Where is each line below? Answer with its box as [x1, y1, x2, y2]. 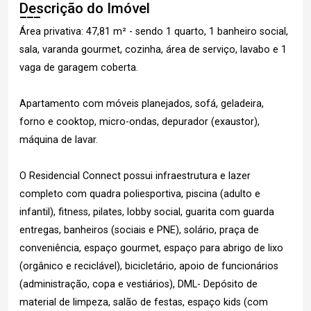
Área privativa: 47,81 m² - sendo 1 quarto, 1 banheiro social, [19, 26, 288, 38]
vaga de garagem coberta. [19, 62, 138, 74]
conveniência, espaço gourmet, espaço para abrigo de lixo [19, 242, 283, 255]
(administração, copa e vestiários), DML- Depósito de [19, 278, 258, 291]
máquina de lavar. [19, 134, 98, 146]
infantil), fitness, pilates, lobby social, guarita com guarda [19, 206, 274, 219]
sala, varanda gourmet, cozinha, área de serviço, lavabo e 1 [19, 44, 287, 56]
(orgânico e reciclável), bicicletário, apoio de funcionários [19, 260, 278, 273]
